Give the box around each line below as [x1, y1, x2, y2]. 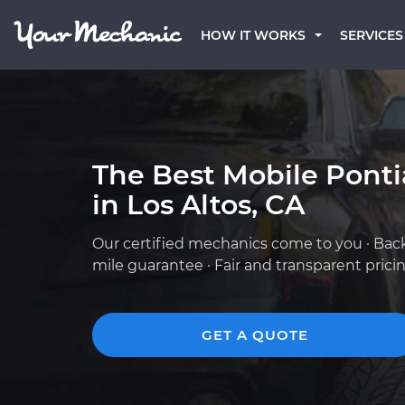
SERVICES [340, 27, 403, 43]
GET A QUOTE [202, 326, 308, 344]
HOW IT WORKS [201, 27, 306, 43]
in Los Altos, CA [92, 188, 305, 221]
